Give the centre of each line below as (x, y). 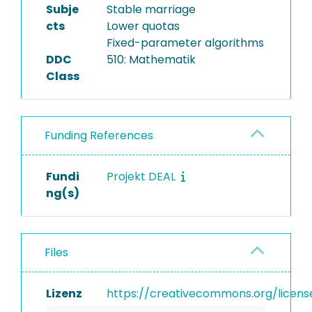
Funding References (99, 135)
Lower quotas (143, 26)
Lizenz (64, 294)
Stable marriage (151, 9)
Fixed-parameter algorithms (185, 43)
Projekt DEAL (142, 177)
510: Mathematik (151, 60)
